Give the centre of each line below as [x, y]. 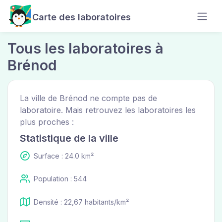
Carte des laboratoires [82, 17]
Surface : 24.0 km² [64, 156]
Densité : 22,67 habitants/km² [81, 202]
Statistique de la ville [69, 138]
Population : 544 [60, 179]
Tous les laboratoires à [85, 48]
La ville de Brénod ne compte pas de [88, 98]
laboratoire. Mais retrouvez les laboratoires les [108, 110]
